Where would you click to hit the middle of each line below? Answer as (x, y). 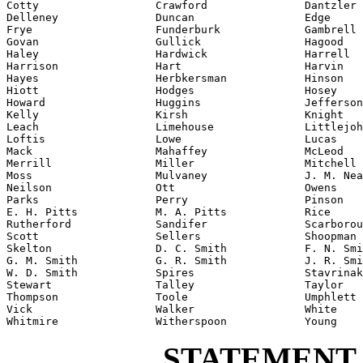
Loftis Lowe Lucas (172, 139)
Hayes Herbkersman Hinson (175, 78)
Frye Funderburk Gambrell (181, 30)
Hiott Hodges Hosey (172, 90)
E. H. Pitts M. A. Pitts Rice (169, 212)
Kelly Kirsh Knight (175, 115)
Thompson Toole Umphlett (181, 297)
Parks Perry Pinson (175, 200)
